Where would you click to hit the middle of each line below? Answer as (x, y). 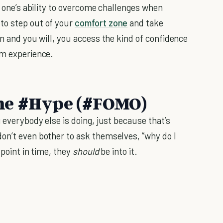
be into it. (118, 151)
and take (145, 23)
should (86, 151)
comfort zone (101, 23)
